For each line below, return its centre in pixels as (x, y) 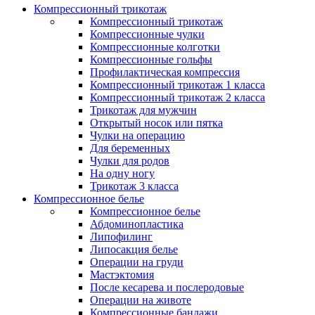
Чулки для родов (130, 161)
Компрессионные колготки (155, 47)
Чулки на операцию (137, 135)
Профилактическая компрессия (165, 72)
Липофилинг (121, 237)
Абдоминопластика (137, 224)
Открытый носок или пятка (156, 123)
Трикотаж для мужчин (143, 110)
